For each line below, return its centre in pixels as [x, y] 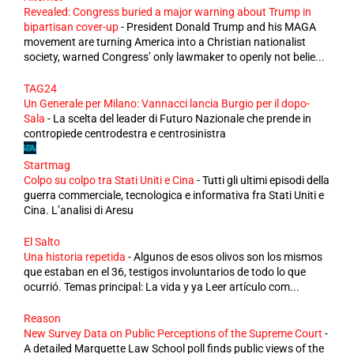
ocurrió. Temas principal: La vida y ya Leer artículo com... [162, 286]
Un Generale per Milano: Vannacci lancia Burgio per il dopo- [167, 103]
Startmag [47, 165]
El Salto [42, 241]
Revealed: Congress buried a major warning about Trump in [168, 11]
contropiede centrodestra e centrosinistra [125, 133]
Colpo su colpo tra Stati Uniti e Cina [109, 180]
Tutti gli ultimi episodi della [266, 180]
